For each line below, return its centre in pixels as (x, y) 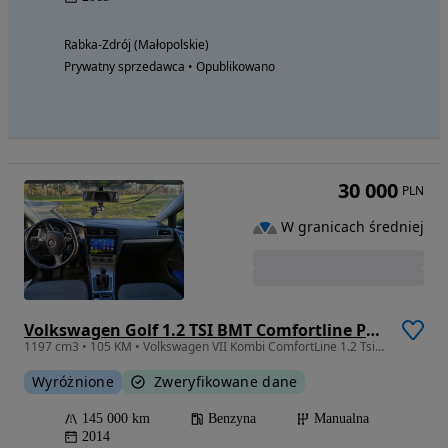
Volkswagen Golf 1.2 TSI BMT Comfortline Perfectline (373, 330)
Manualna (341, 419)
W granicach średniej (352, 227)
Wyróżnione (73, 382)
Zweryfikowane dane (226, 382)
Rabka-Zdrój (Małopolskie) (136, 45)
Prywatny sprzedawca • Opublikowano (169, 67)
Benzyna (232, 419)
